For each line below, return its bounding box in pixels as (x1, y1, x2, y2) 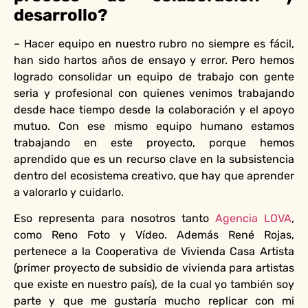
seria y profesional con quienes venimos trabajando (14, 86, 294, 100)
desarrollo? (14, 5, 107, 25)
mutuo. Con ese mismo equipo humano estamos (14, 119, 294, 133)
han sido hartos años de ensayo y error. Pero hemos (14, 53, 294, 67)
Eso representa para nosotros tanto (14, 211, 215, 225)
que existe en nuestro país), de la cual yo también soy (14, 277, 294, 291)
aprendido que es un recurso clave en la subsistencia (14, 152, 294, 166)
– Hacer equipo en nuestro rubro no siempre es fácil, (14, 36, 294, 50)
